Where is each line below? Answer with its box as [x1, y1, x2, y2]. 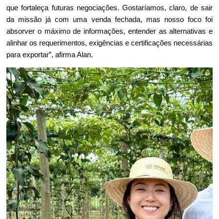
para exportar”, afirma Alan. [6, 50, 93, 59]
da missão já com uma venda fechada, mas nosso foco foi [6, 15, 213, 23]
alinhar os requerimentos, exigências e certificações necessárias [6, 39, 213, 47]
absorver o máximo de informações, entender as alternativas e [6, 27, 213, 35]
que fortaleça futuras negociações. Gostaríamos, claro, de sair [6, 3, 213, 12]
